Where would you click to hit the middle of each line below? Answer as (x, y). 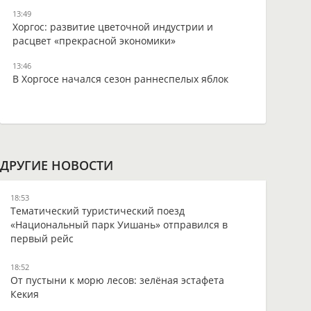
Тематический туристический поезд (97, 211)
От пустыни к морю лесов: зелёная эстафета (117, 280)
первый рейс (42, 238)
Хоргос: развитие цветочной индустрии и (112, 27)
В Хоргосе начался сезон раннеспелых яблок (120, 79)
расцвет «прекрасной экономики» (94, 41)
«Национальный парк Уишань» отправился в (119, 225)
